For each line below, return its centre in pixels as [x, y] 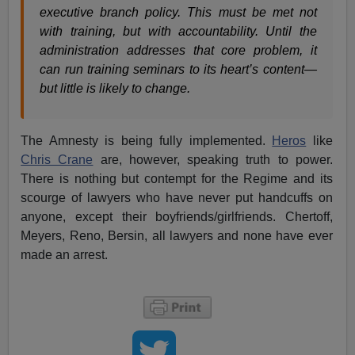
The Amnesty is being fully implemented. [147, 141]
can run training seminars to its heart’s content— [178, 70]
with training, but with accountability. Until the [178, 32]
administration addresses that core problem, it [178, 51]
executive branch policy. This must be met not [178, 13]
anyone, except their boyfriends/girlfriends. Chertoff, [177, 217]
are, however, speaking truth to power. [213, 160]
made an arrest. [65, 255]
